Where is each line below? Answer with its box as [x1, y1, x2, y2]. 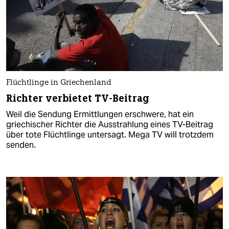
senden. [6, 140, 36, 151]
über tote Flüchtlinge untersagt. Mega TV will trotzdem [6, 129, 214, 141]
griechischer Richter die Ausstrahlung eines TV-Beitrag [6, 119, 213, 130]
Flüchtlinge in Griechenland [6, 79, 111, 87]
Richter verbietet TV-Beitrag [6, 92, 149, 105]
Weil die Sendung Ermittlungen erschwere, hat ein [6, 109, 194, 120]
